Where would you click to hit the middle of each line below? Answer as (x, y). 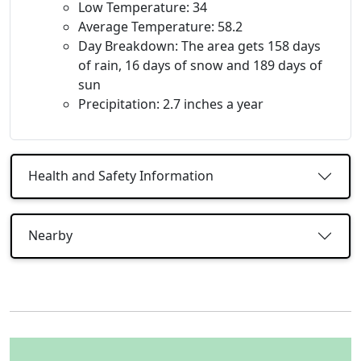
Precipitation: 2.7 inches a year (171, 104)
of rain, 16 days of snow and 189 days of (200, 65)
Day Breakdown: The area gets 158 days (199, 46)
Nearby (50, 236)
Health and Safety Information (121, 176)
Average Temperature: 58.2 (160, 26)
